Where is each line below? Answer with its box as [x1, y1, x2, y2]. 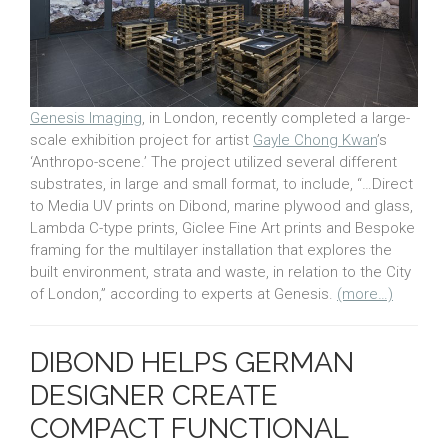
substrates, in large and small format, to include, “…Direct [30, 175, 413, 194]
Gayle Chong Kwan [253, 131, 377, 150]
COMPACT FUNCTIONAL [30, 412, 348, 446]
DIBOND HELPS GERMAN [30, 346, 354, 380]
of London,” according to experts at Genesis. [30, 285, 337, 304]
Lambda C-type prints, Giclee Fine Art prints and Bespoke [30, 219, 415, 238]
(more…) [337, 285, 393, 304]
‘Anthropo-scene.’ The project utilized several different [30, 153, 397, 172]
